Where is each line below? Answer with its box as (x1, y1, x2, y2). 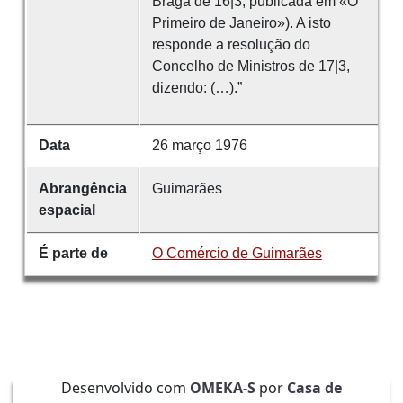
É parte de (38, 245, 108, 261)
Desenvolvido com (61, 377, 190, 398)
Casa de (287, 377, 342, 398)
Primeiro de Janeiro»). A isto (151, 14, 331, 31)
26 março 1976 (151, 137, 247, 153)
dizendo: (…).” (151, 79, 242, 95)
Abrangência (38, 180, 127, 196)
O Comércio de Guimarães (151, 245, 322, 261)
